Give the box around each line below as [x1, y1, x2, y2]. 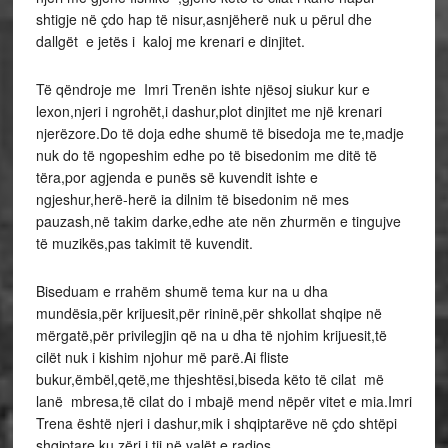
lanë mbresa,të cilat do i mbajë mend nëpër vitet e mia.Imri [35, 391, 412, 411]
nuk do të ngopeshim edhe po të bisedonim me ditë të [35, 145, 377, 165]
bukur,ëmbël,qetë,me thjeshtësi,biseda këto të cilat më [35, 369, 384, 389]
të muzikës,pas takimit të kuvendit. [35, 233, 253, 253]
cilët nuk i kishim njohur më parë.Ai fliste [35, 347, 289, 367]
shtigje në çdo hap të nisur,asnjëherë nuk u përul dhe [35, 9, 372, 29]
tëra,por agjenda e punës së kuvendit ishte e [35, 167, 318, 187]
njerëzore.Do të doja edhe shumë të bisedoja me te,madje [35, 123, 404, 143]
